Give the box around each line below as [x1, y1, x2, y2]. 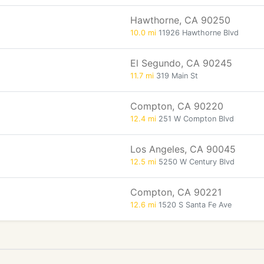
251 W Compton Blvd [156, 114, 234, 123]
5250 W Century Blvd [156, 157, 235, 166]
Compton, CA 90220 [130, 100, 223, 112]
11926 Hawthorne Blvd [156, 28, 239, 37]
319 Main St [154, 71, 198, 80]
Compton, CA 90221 [130, 186, 222, 198]
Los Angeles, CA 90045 [130, 143, 236, 155]
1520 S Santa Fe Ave [156, 200, 232, 209]
